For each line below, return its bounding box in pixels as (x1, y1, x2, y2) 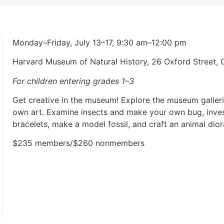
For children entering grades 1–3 (12, 75, 134, 86)
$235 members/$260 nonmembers (12, 138, 144, 148)
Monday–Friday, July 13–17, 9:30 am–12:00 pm (12, 37, 186, 47)
